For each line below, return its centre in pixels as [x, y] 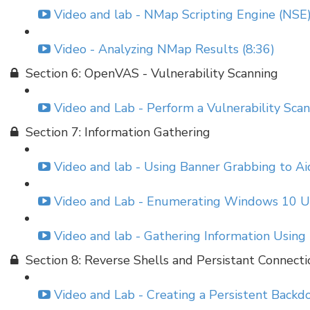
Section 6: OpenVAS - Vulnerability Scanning [152, 73]
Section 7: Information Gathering [118, 132]
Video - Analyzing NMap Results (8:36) [164, 49]
